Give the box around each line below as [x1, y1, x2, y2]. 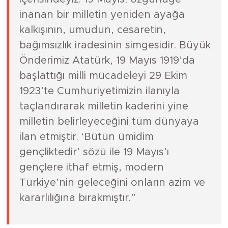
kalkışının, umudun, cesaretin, [19, 24, 166, 35]
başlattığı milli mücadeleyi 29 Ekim [19, 70, 187, 81]
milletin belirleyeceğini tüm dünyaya [19, 116, 199, 127]
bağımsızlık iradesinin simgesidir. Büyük [19, 40, 211, 50]
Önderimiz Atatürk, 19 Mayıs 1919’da [19, 55, 195, 66]
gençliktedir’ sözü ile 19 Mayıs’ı [19, 147, 169, 157]
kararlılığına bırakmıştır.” [19, 192, 136, 203]
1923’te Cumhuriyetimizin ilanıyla [19, 85, 180, 96]
